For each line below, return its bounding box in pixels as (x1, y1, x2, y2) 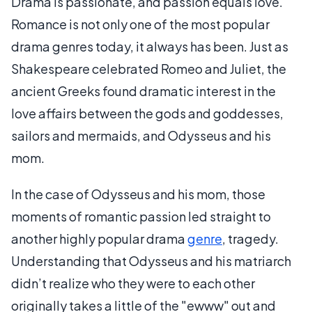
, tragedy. (222, 230, 279, 247)
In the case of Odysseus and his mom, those (11, 185, 265, 202)
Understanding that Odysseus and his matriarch (11, 252, 291, 269)
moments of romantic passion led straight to (11, 208, 271, 224)
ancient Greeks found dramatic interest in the (11, 82, 276, 99)
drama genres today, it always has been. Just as (11, 38, 288, 54)
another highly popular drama (11, 230, 187, 247)
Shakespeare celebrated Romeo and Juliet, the (11, 60, 286, 77)
